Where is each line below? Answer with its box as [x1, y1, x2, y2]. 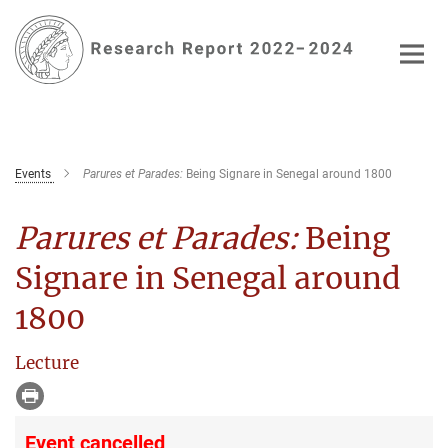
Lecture [15, 351, 79, 374]
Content [5, 36, 60, 55]
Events [15, 166, 51, 181]
